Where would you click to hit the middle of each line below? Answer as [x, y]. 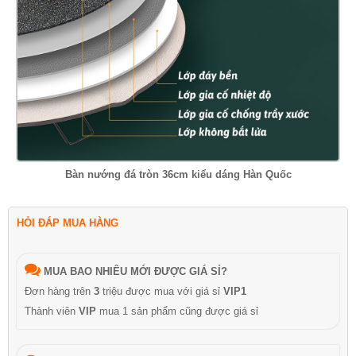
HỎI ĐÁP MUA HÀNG [68, 223]
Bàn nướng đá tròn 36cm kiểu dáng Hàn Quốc [178, 174]
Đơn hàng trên [59, 291]
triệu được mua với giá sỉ [161, 291]
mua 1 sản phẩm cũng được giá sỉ [177, 311]
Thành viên [52, 311]
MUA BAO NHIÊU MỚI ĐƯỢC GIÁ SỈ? [135, 271]
